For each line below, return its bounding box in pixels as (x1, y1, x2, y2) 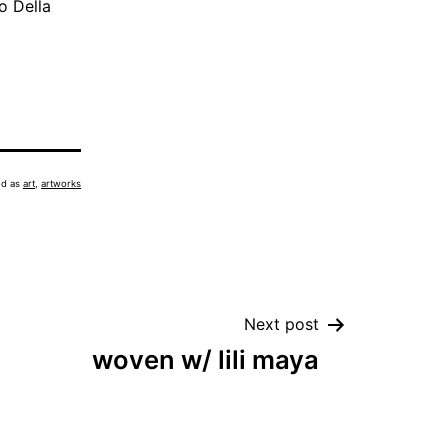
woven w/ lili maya (92, 344, 319, 375)
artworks (41, 178, 81, 189)
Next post (244, 314, 319, 334)
